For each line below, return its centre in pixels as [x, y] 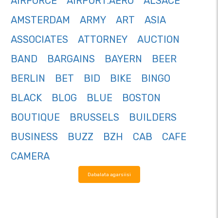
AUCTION [158, 40]
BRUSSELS [94, 118]
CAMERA [30, 156]
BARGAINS [71, 59]
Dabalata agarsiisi [109, 175]
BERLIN [28, 79]
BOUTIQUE [35, 118]
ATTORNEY [103, 40]
